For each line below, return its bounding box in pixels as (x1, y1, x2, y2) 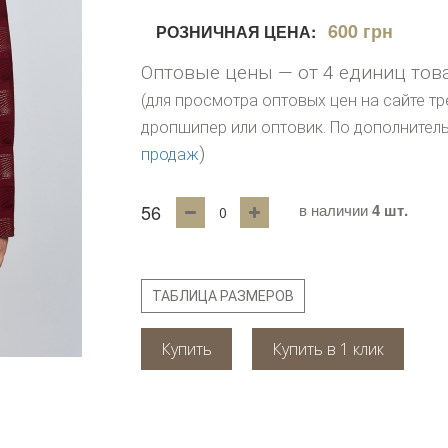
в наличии (299, 199, 369, 220)
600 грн (328, 18, 394, 44)
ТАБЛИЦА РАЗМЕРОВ (152, 288, 295, 304)
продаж (141, 145, 200, 164)
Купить (161, 338, 213, 360)
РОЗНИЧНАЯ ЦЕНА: (156, 20, 317, 43)
